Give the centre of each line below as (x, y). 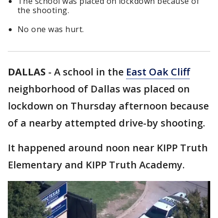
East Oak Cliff (158, 72)
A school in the (90, 72)
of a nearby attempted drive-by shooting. (107, 123)
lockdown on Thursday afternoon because (108, 106)
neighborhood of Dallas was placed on (99, 89)
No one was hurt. (51, 29)
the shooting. (44, 10)
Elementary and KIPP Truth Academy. (96, 165)
